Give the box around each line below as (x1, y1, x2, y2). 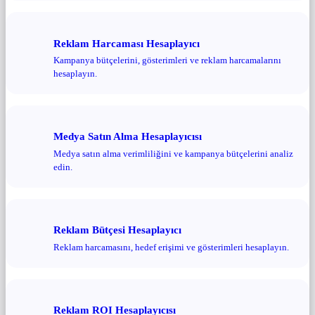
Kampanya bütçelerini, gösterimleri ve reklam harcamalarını (53, 55, 281, 66)
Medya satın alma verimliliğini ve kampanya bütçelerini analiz (53, 148, 293, 159)
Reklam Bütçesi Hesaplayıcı (53, 224, 181, 236)
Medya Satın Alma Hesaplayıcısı (53, 130, 202, 143)
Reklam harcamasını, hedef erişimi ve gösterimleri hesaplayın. (53, 241, 289, 252)
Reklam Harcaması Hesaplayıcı (53, 37, 200, 49)
